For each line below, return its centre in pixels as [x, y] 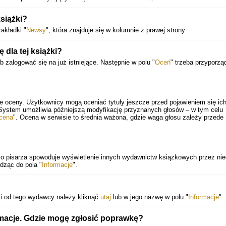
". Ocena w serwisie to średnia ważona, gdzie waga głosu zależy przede [118, 117]
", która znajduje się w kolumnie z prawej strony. [116, 30]
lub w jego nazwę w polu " [150, 197]
